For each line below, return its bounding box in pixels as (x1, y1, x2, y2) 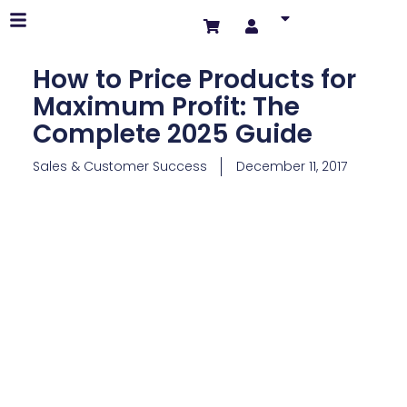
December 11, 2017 (235, 157, 347, 175)
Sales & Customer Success (32, 157, 207, 175)
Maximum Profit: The (32, 89, 300, 124)
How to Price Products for (32, 62, 356, 97)
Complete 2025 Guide (32, 116, 313, 152)
